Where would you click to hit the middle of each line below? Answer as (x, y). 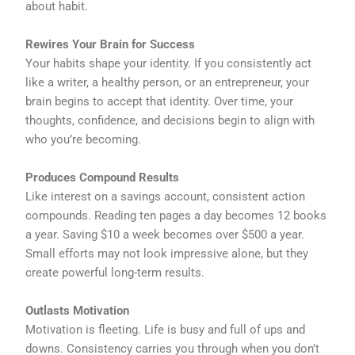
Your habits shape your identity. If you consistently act (169, 63)
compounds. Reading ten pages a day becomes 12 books (176, 215)
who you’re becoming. (84, 139)
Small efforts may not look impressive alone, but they (167, 253)
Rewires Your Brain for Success (111, 44)
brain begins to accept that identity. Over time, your (160, 101)
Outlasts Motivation (78, 310)
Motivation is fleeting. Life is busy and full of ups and (166, 329)
